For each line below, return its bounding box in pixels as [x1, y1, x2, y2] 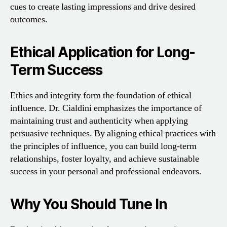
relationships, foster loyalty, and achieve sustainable [10, 153, 199, 165]
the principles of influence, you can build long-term [10, 140, 197, 152]
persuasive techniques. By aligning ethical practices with [10, 127, 216, 139]
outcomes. [10, 13, 48, 25]
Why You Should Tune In [10, 195, 167, 213]
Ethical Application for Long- [10, 43, 196, 61]
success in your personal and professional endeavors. [10, 165, 202, 177]
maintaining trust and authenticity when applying [10, 115, 188, 127]
